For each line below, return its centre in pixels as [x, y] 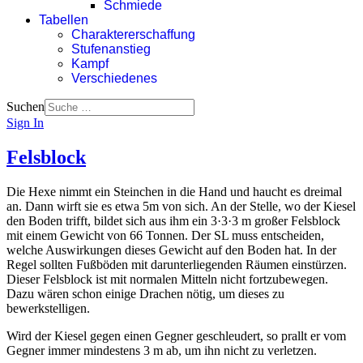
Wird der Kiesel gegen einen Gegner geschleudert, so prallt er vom [176, 335]
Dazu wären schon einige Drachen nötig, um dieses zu [145, 293]
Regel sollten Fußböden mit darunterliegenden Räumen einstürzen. [177, 264]
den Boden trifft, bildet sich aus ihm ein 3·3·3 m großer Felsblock [173, 220]
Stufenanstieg [111, 49]
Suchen [26, 107]
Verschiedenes [114, 78]
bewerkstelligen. [48, 308]
